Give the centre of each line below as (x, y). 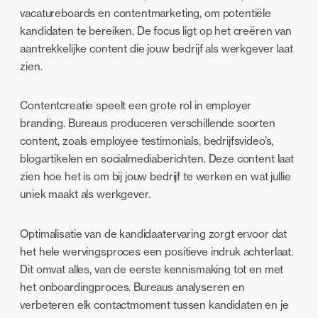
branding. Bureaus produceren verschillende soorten (148, 124)
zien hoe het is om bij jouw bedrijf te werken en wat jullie (155, 177)
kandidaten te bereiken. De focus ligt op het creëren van (156, 31)
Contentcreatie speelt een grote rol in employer (136, 106)
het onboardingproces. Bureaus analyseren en (132, 287)
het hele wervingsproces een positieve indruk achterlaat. (157, 251)
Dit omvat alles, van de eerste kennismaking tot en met (152, 269)
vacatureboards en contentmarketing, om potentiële (146, 13)
